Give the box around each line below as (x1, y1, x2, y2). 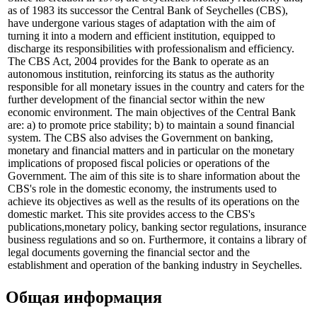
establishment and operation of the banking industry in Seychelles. (8, 259, 302, 272)
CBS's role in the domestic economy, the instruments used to (8, 183, 277, 195)
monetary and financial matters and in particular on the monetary (8, 144, 294, 157)
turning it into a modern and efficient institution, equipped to (8, 30, 275, 42)
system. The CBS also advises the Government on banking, (8, 132, 273, 144)
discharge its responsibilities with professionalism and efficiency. (8, 42, 294, 55)
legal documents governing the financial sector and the (8, 246, 250, 259)
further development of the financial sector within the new (8, 93, 265, 106)
